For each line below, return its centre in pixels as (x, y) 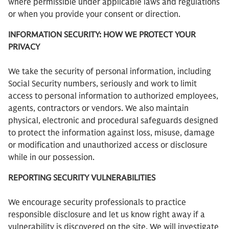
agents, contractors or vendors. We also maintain (98, 108)
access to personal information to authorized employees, (113, 96)
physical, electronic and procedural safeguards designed (113, 121)
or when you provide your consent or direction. (94, 14)
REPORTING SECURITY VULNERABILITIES (82, 178)
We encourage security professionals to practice (97, 202)
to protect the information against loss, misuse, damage (111, 133)
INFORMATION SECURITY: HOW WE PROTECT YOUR (102, 35)
